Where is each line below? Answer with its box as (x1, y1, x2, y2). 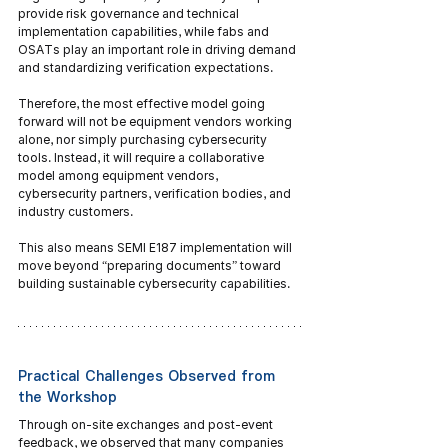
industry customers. (18, 204, 133, 219)
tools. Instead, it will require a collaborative (18, 150, 267, 165)
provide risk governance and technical (18, 6, 242, 21)
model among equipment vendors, (18, 168, 221, 183)
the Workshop (18, 387, 117, 407)
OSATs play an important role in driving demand (18, 42, 299, 57)
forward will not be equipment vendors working (18, 114, 295, 129)
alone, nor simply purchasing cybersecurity (18, 132, 270, 147)
